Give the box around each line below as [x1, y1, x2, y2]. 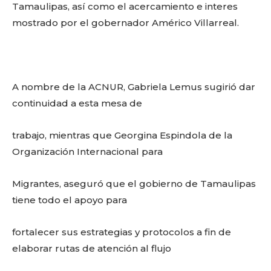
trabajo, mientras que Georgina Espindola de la [12, 129, 232, 141]
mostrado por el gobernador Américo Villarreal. [12, 17, 239, 28]
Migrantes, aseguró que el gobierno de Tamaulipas [12, 178, 256, 189]
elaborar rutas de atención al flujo [12, 243, 171, 254]
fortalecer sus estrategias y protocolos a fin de [12, 226, 231, 238]
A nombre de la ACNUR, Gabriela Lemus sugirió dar [12, 81, 255, 93]
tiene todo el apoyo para [12, 194, 127, 206]
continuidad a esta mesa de [12, 97, 142, 109]
